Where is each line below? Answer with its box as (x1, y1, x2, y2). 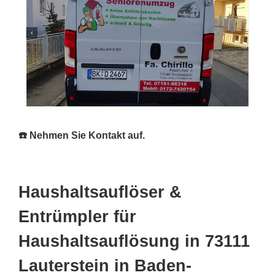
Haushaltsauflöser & (18, 183, 182, 202)
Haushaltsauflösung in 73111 (18, 232, 250, 251)
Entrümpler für (18, 207, 136, 227)
